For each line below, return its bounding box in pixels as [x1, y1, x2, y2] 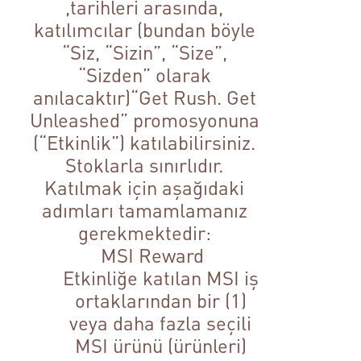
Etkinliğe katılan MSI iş [62, 265, 259, 291]
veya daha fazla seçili [69, 310, 252, 336]
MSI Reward [101, 243, 205, 268]
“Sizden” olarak [77, 62, 211, 88]
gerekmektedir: [77, 220, 211, 246]
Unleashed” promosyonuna [29, 107, 259, 133]
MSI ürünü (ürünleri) [74, 333, 247, 359]
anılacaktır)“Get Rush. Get [32, 85, 256, 110]
